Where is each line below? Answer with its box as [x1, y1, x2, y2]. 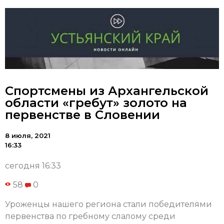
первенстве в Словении [5, 107, 160, 122]
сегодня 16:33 [5, 161, 61, 171]
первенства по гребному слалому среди [5, 211, 175, 221]
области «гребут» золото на [5, 95, 187, 110]
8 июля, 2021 [5, 131, 50, 140]
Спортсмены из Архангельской [5, 83, 208, 98]
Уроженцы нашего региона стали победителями [5, 199, 212, 209]
